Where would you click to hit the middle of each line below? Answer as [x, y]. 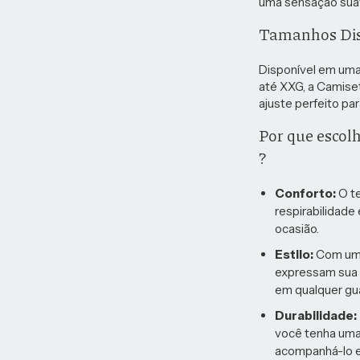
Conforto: [305, 193]
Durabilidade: [315, 315]
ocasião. [297, 229]
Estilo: [294, 254]
